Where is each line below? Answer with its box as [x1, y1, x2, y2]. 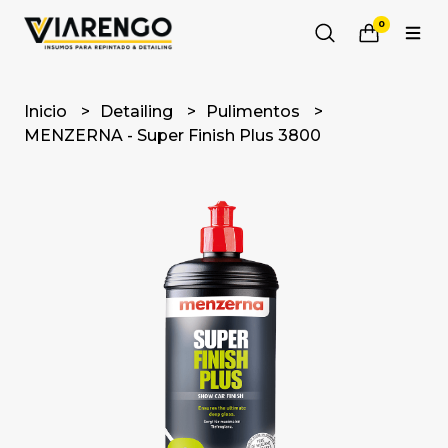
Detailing [100, 102, 178, 121]
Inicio [24, 102, 72, 121]
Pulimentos [206, 102, 305, 121]
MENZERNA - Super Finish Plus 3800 [24, 126, 322, 145]
